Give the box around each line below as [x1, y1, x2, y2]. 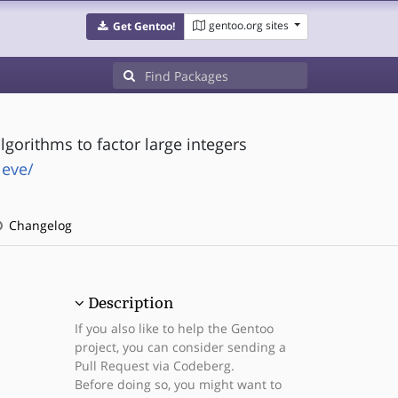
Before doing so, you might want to [74, 376, 282, 393]
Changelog [4, 217, 72, 234]
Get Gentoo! [112, 19, 175, 34]
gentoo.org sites [208, 18, 289, 33]
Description [87, 294, 173, 312]
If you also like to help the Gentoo [74, 320, 274, 337]
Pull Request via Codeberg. [74, 357, 235, 374]
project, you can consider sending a [74, 338, 286, 355]
